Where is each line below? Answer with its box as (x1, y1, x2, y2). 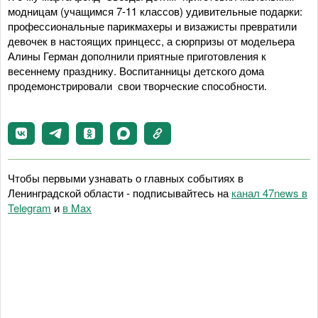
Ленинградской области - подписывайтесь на (8, 185, 231, 200)
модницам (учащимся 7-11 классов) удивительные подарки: (8, 4, 302, 18)
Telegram (8, 200, 51, 215)
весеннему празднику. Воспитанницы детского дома (8, 63, 264, 78)
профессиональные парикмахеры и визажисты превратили (8, 18, 297, 33)
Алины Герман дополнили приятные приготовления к (8, 48, 266, 63)
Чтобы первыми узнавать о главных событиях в (8, 170, 243, 185)
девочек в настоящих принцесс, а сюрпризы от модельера (8, 33, 295, 48)
